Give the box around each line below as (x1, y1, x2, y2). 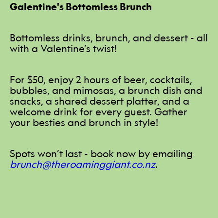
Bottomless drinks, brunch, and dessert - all (10, 31, 208, 44)
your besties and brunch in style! (10, 116, 159, 129)
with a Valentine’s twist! (10, 42, 117, 55)
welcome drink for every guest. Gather (10, 105, 188, 118)
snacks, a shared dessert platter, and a (10, 94, 190, 108)
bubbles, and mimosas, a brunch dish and (10, 84, 203, 97)
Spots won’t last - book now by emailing (10, 147, 193, 160)
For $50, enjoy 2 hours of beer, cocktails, (10, 73, 193, 86)
